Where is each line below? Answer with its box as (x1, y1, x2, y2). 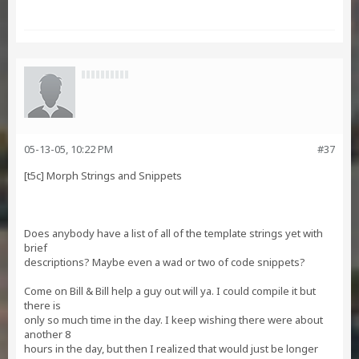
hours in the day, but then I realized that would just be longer (24, 341, 318, 356)
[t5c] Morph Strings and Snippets (24, 168, 182, 183)
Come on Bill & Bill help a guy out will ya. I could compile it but (24, 284, 316, 298)
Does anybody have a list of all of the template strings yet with (24, 226, 323, 240)
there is (24, 298, 61, 313)
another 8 (24, 327, 71, 341)
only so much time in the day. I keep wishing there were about (24, 313, 323, 327)
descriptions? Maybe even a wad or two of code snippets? (24, 255, 305, 269)
